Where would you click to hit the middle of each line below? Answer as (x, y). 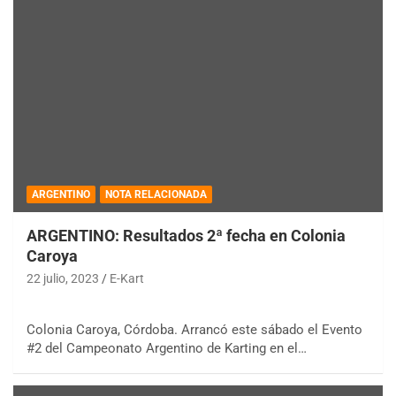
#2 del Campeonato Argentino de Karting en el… (167, 348)
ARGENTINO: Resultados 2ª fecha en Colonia (186, 235)
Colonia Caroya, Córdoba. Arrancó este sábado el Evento (194, 329)
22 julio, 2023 (63, 278)
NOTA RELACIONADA (156, 194)
